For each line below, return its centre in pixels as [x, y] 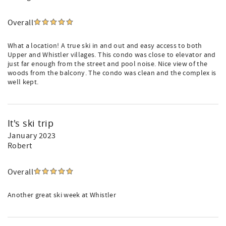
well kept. [23, 82]
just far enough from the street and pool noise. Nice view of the [108, 64]
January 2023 [32, 136]
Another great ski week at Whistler [62, 195]
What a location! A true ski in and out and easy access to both [105, 46]
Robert [20, 146]
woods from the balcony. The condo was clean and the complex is [112, 73]
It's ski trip [31, 123]
